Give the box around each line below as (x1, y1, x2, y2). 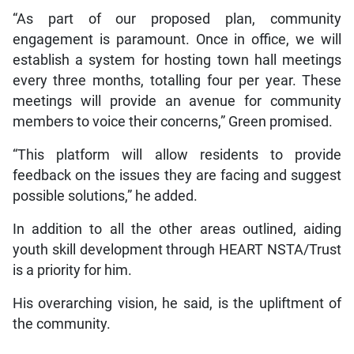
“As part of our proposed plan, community (12, 11, 342, 28)
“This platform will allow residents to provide (12, 147, 342, 164)
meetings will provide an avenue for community (12, 93, 342, 110)
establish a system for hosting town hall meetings (12, 52, 342, 69)
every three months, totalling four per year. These (12, 73, 342, 89)
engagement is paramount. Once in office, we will (12, 32, 342, 48)
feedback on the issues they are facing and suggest (12, 168, 342, 184)
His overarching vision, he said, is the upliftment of (12, 296, 342, 312)
